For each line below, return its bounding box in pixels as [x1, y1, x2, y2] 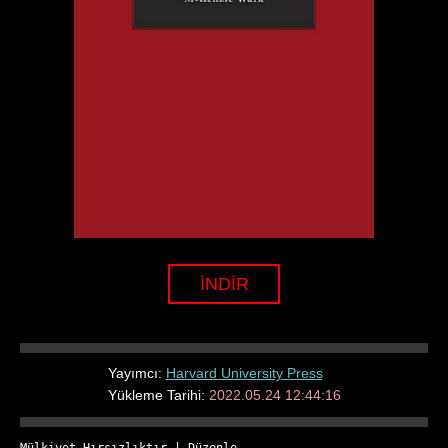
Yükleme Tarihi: [107, 386, 209, 403]
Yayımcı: [107, 364, 166, 381]
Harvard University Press [165, 364, 323, 381]
